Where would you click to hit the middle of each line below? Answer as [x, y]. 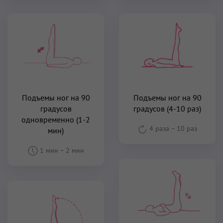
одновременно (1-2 [56, 119]
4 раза [159, 128]
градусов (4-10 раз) [167, 108]
